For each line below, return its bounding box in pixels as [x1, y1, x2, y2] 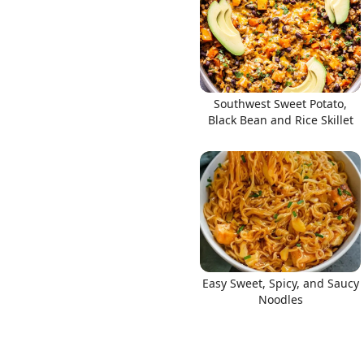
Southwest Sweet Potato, [214, 96, 347, 111]
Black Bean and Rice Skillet [207, 112, 353, 128]
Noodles [258, 291, 303, 307]
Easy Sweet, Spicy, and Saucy [201, 275, 359, 291]
